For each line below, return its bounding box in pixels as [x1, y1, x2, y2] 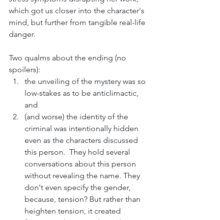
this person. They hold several [25, 147, 132, 157]
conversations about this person [25, 159, 138, 169]
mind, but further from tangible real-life [9, 18, 147, 27]
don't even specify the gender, [25, 183, 133, 192]
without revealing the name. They [25, 171, 142, 181]
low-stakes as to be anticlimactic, [25, 88, 140, 98]
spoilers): [9, 65, 42, 75]
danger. [9, 29, 35, 39]
